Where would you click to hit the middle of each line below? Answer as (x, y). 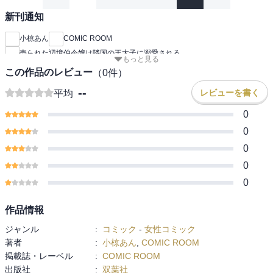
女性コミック (170, 229)
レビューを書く (230, 92)
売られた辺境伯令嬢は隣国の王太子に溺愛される (100, 53)
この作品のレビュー (49, 73)
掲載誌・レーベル (39, 256)
